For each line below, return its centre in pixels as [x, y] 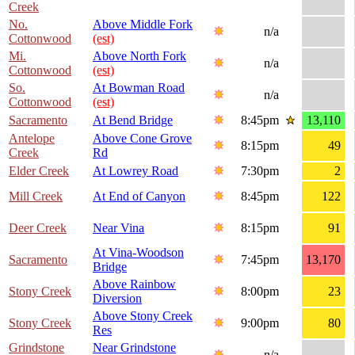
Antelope [32, 139]
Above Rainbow [134, 284]
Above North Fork [139, 56]
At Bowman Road [139, 88]
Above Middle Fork [143, 25]
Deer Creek [38, 228]
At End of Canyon [139, 197]
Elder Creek [39, 171]
